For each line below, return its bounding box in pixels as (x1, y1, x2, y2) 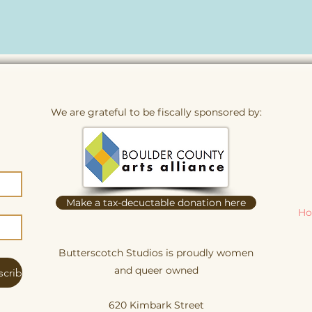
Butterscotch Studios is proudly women (58, 247, 253, 259)
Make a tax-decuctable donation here (66, 196, 246, 209)
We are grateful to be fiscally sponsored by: (50, 106, 262, 118)
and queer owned (114, 264, 198, 276)
